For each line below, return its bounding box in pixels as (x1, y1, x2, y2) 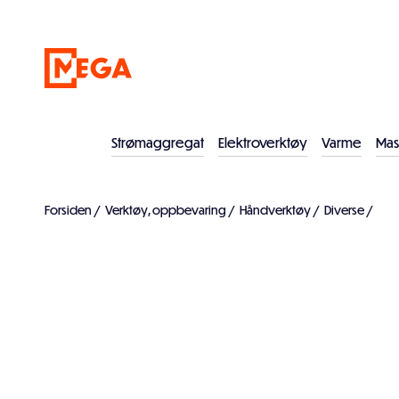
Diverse (324, 202, 364, 217)
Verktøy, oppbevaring (105, 202, 226, 217)
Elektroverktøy (218, 134, 307, 151)
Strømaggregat (111, 134, 204, 151)
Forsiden (45, 202, 92, 217)
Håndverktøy (240, 202, 311, 217)
